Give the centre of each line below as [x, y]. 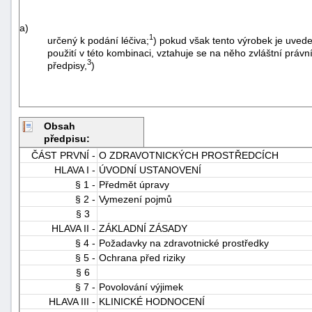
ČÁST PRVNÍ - [63, 155]
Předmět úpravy [134, 184]
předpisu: [67, 138]
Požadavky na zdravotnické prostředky [184, 243]
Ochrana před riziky [142, 257]
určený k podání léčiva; [98, 40]
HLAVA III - [72, 301]
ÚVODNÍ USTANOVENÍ [150, 170]
